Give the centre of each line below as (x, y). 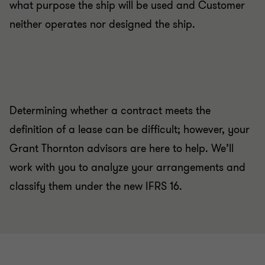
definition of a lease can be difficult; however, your (130, 130)
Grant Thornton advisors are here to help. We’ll (122, 149)
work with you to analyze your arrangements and (127, 168)
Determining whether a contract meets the (110, 111)
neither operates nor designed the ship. (102, 25)
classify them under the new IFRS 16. (96, 187)
